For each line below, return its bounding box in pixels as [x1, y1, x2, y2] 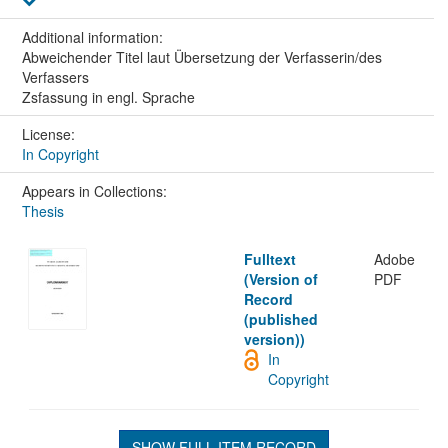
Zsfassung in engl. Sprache [21, 87, 195, 108]
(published [244, 309, 319, 330]
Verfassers [21, 67, 89, 88]
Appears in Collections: [21, 181, 167, 202]
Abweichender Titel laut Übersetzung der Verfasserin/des [21, 47, 382, 68]
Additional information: [21, 27, 167, 48]
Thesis [21, 201, 64, 222]
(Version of [244, 269, 319, 290]
